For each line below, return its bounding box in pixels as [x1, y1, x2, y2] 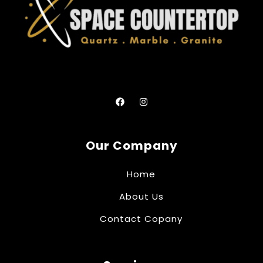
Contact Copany [100, 213, 183, 225]
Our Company [85, 137, 178, 154]
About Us [119, 190, 164, 203]
